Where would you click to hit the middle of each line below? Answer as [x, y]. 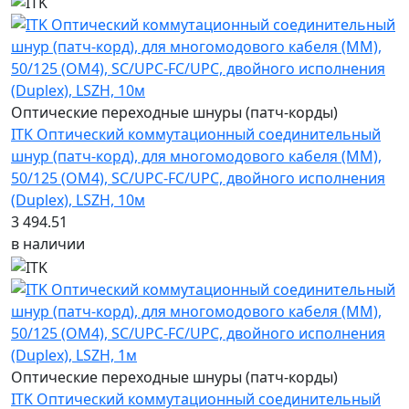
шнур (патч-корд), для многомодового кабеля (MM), [196, 157]
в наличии [48, 244]
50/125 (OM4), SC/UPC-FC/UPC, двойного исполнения [198, 178]
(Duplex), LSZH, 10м [78, 200]
